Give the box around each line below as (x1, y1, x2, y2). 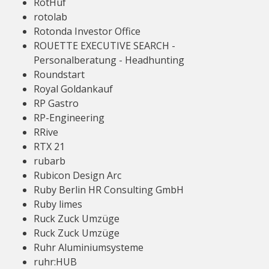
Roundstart (34, 68, 85, 81)
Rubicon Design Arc (34, 169, 121, 182)
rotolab (34, 10, 67, 23)
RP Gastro (34, 97, 79, 110)
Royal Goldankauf (34, 82, 113, 95)
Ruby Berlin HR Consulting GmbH (34, 183, 184, 196)
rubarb (34, 154, 65, 168)
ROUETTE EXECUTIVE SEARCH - (34, 39, 175, 52)
